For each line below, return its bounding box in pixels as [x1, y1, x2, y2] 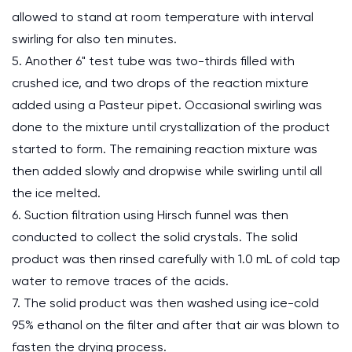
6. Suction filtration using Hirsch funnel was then [12, 207, 288, 222]
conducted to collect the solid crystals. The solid [12, 229, 298, 244]
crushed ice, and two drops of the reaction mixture [12, 75, 309, 90]
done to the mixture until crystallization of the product [12, 119, 330, 134]
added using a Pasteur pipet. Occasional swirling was [12, 97, 322, 112]
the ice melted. [12, 185, 101, 200]
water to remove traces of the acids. [12, 273, 229, 288]
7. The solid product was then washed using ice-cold [12, 295, 319, 310]
